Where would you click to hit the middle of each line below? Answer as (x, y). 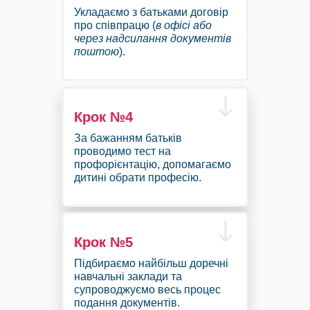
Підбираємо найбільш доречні (151, 264)
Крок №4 (103, 117)
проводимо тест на (122, 151)
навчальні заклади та (128, 277)
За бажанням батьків (128, 138)
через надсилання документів (153, 39)
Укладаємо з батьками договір (151, 12)
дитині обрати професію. (138, 177)
